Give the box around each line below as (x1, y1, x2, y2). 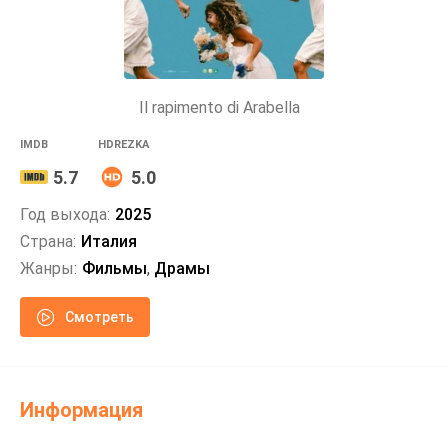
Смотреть (64, 308, 134, 325)
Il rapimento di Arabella (138, 98, 300, 117)
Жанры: (20, 259, 77, 278)
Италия (81, 232, 137, 251)
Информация (20, 398, 143, 422)
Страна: (20, 232, 76, 251)
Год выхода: (20, 205, 110, 224)
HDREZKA (98, 138, 149, 151)
